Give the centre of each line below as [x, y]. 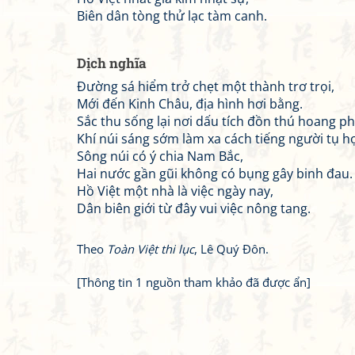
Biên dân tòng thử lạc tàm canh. [172, 16]
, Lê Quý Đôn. [231, 249]
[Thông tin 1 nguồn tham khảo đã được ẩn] [194, 282]
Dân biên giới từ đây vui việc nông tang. [194, 208]
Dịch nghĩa [112, 63]
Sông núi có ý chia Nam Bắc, [160, 156]
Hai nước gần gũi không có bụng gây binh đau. [215, 174]
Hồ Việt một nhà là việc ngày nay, [175, 191]
